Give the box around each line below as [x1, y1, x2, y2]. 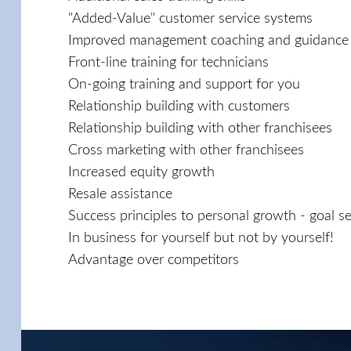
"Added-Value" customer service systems [68, 11, 313, 26]
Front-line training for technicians [68, 55, 269, 70]
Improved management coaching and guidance [68, 33, 349, 48]
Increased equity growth [68, 165, 215, 179]
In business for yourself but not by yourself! [68, 230, 334, 245]
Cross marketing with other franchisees [68, 143, 304, 157]
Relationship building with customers [68, 99, 290, 114]
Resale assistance [68, 186, 172, 201]
